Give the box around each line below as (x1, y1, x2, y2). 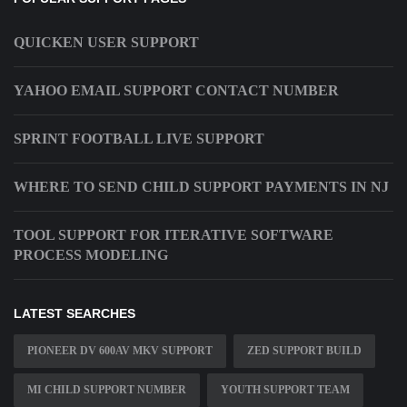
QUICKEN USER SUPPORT (14, 35, 199, 51)
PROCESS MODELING (14, 247, 168, 263)
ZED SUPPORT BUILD (247, 344, 362, 358)
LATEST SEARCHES (14, 306, 135, 322)
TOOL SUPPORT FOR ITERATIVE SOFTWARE (14, 227, 333, 243)
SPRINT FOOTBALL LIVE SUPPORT (14, 131, 264, 147)
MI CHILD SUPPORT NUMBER (27, 383, 186, 397)
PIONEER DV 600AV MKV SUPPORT (27, 344, 213, 358)
